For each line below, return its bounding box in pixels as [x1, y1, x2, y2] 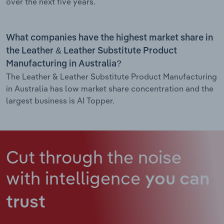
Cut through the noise [6, 145, 181, 168]
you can [145, 170, 209, 188]
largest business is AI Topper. [6, 95, 114, 105]
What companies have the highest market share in [6, 33, 213, 42]
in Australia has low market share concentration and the [6, 83, 213, 93]
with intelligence [6, 166, 145, 189]
